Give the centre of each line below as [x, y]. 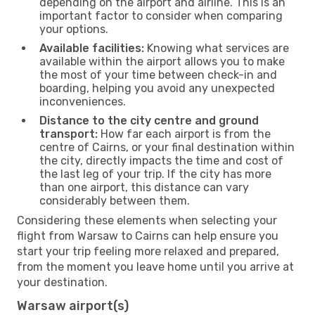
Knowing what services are [217, 48]
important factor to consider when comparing [161, 15]
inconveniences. [83, 101]
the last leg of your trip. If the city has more [155, 174]
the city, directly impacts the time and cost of [161, 160]
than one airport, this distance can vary [144, 187]
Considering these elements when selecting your [147, 220]
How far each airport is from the [184, 134]
